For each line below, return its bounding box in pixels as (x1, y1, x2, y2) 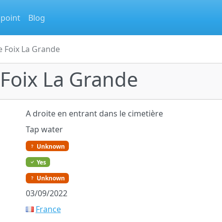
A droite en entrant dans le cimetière (25, 108, 163, 119)
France (35, 203, 61, 215)
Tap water (25, 124, 63, 135)
